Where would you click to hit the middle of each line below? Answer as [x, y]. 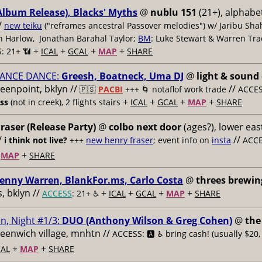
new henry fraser [120, 140]
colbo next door [145, 127]
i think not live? [37, 140]
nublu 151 [173, 12]
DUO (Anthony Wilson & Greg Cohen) [147, 220]
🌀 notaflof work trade [184, 89]
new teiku [23, 25]
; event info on [182, 140]
